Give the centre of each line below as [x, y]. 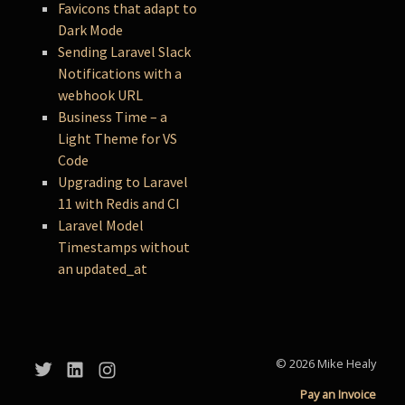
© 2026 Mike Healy [326, 364]
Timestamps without [124, 247]
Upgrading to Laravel [123, 182]
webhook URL [101, 95]
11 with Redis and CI [119, 204]
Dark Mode [91, 30]
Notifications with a [120, 74]
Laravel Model [101, 226]
